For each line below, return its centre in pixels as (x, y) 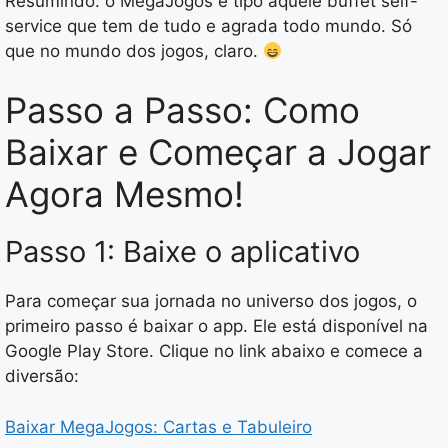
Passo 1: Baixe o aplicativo (182, 252)
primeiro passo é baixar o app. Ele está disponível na (216, 326)
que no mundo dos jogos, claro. (134, 50)
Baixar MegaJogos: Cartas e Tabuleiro (158, 426)
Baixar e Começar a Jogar (218, 152)
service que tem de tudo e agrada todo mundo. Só (208, 25)
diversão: (42, 376)
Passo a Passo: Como (182, 110)
